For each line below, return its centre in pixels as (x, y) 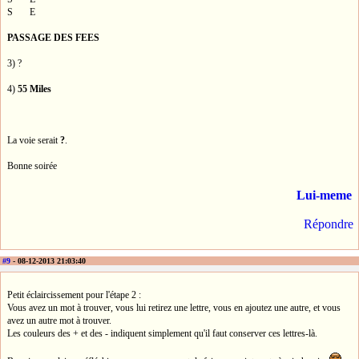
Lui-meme (324, 195)
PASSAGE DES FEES (53, 37)
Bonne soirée (32, 165)
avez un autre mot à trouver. (59, 321)
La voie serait (34, 140)
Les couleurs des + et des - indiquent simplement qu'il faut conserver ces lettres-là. (162, 334)
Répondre (329, 224)
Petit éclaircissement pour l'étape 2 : (74, 295)
